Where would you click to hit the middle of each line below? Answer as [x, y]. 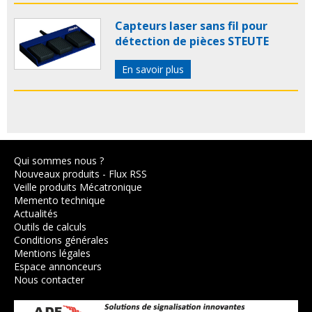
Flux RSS [128, 173]
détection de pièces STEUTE [192, 41]
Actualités [36, 213]
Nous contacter [49, 279]
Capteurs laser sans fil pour [191, 25]
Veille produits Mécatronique [78, 187]
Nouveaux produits [57, 173]
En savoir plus [153, 69]
